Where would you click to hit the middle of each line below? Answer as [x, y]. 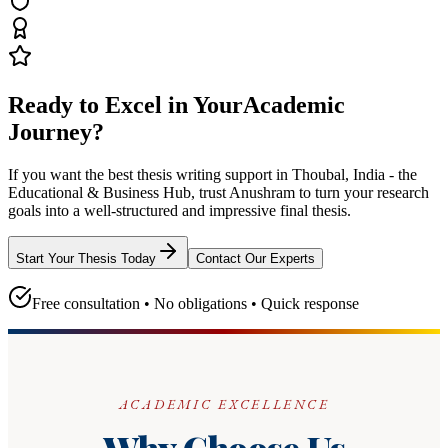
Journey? [56, 132]
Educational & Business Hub [99, 192]
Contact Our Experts [255, 258]
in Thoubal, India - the [346, 174]
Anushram [262, 192]
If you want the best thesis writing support [142, 174]
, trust [210, 192]
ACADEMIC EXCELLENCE [224, 403]
